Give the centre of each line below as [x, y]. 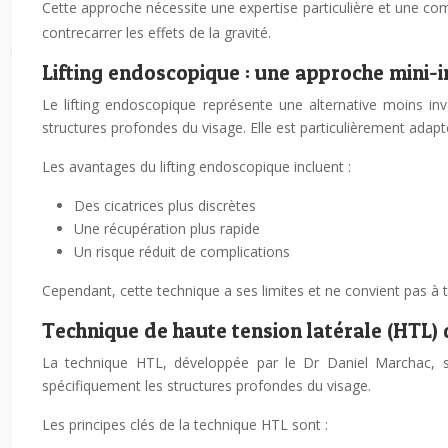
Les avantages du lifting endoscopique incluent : [196, 166]
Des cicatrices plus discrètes [165, 205]
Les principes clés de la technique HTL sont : [185, 424]
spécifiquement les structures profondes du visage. [206, 385]
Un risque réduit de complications [182, 251]
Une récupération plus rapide [167, 228]
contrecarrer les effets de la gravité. [156, 32]
